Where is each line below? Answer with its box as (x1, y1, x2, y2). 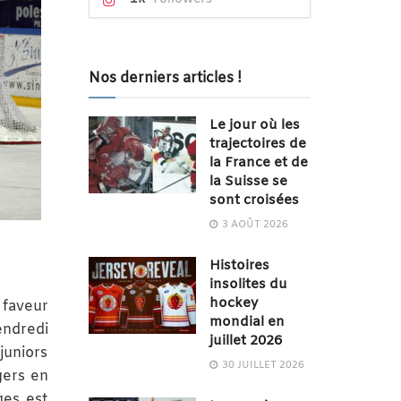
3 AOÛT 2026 (218, 218, 288, 231)
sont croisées (209, 192, 299, 209)
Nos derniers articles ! (88, 69, 242, 88)
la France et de (209, 154, 308, 172)
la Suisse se (209, 173, 287, 191)
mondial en (209, 313, 285, 331)
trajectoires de (209, 135, 306, 153)
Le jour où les (209, 116, 300, 134)
